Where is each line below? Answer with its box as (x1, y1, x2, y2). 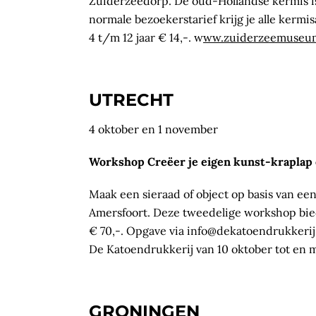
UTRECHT (89, 89, 174, 110)
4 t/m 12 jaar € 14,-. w (89, 30, 203, 44)
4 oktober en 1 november (89, 121, 218, 136)
